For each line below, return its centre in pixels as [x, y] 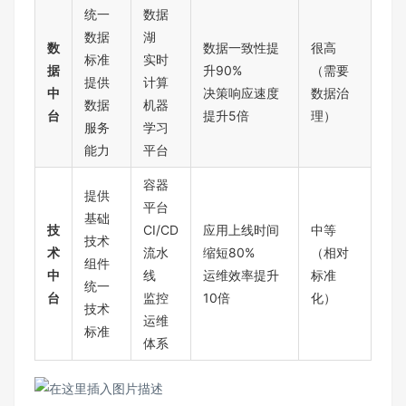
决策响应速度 [241, 93]
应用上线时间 [241, 230]
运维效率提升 [241, 275]
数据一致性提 [241, 48]
